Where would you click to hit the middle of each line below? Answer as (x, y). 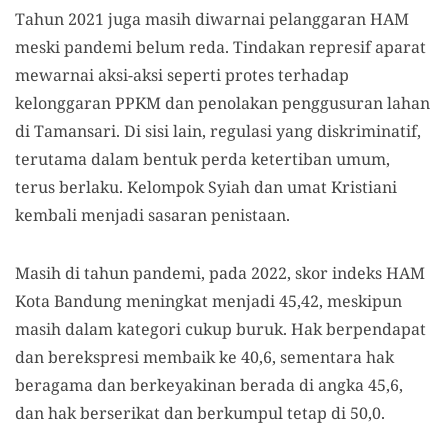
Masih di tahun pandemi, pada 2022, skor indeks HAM (220, 273)
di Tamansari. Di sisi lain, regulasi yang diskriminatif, (218, 131)
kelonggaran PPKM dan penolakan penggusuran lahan (222, 103)
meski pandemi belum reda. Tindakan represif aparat (220, 47)
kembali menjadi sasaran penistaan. (152, 215)
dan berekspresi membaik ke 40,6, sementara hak (204, 357)
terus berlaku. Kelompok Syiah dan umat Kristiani (206, 187)
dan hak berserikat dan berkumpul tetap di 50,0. (200, 413)
